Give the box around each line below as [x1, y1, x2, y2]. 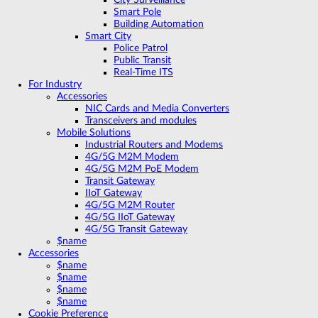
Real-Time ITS [114, 67, 173, 77]
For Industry [28, 79, 82, 89]
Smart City [85, 31, 131, 41]
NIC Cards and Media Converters [85, 103, 229, 114]
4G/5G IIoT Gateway [85, 212, 175, 222]
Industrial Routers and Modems [85, 139, 223, 150]
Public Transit [114, 55, 171, 65]
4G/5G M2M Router [85, 199, 175, 210]
